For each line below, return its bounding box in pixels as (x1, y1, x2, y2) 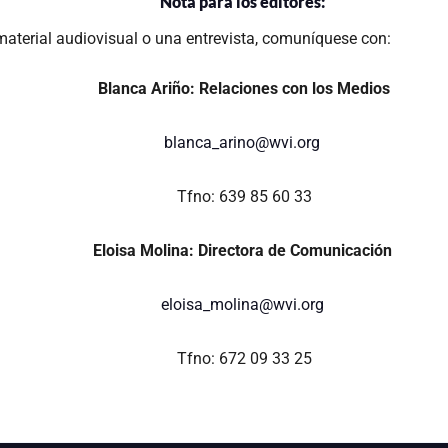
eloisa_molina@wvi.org (160, 295, 324, 315)
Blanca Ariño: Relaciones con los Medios (98, 79, 390, 99)
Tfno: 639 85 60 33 (176, 187, 312, 207)
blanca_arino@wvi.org (164, 133, 320, 153)
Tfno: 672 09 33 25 (176, 349, 312, 369)
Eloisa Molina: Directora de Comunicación (92, 241, 396, 261)
